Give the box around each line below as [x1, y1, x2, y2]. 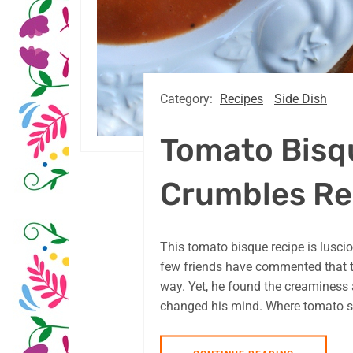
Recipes [220, 91, 263, 107]
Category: [160, 91, 216, 107]
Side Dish [274, 91, 327, 107]
